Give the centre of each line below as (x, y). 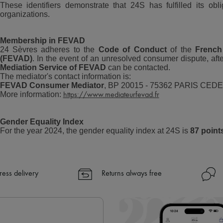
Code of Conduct (132, 50)
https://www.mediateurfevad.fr (111, 95)
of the (181, 50)
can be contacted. (138, 67)
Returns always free (131, 174)
